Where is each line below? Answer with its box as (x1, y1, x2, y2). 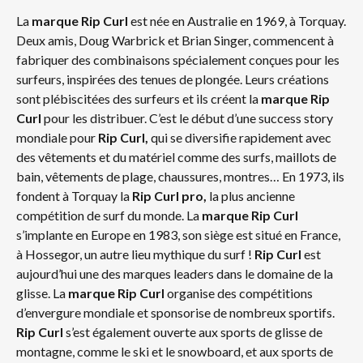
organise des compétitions (167, 285, 313, 301)
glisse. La (16, 285, 68, 301)
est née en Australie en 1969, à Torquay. (128, 13, 346, 28)
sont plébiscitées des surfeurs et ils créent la (16, 91, 261, 106)
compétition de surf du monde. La (16, 207, 202, 223)
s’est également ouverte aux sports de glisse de (63, 324, 322, 340)
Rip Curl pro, (132, 188, 209, 203)
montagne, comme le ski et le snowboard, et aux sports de (16, 344, 333, 359)
